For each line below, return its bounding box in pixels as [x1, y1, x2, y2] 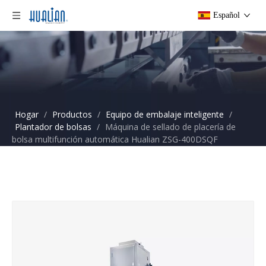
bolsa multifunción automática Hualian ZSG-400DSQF [12, 134, 218, 145]
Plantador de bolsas [15, 121, 91, 132]
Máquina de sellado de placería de [105, 121, 236, 132]
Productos [52, 109, 92, 120]
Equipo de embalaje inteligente [106, 109, 224, 120]
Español [213, 11, 240, 20]
